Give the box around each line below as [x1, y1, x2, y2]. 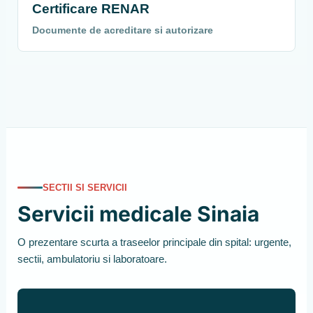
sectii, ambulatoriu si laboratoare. [17, 253, 167, 265]
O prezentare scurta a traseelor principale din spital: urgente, [17, 236, 291, 249]
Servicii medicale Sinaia [17, 201, 259, 227]
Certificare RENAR [31, 1, 150, 17]
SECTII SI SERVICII [42, 182, 127, 194]
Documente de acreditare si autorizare [31, 24, 213, 36]
